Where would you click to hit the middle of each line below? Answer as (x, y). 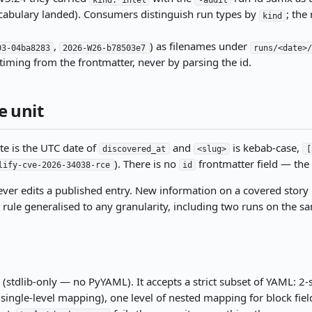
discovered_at (134, 149)
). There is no (146, 163)
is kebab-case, (266, 147)
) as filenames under (200, 46)
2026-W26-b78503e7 (104, 48)
